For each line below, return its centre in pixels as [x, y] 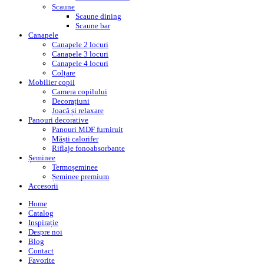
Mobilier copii [52, 82]
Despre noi [45, 232]
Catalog [41, 213]
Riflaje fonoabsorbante [88, 148]
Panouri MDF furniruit [88, 130]
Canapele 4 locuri [80, 64]
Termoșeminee [75, 167]
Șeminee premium [80, 177]
